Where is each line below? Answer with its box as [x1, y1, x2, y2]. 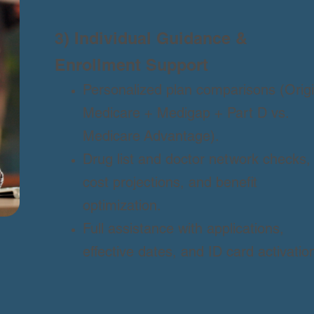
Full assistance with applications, [82, 224, 284, 238]
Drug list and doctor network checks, [82, 154, 310, 168]
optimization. [82, 200, 161, 214]
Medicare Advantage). [82, 131, 219, 145]
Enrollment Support [54, 59, 208, 76]
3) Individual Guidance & [54, 32, 247, 49]
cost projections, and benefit [82, 177, 257, 191]
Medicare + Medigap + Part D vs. [82, 108, 289, 122]
